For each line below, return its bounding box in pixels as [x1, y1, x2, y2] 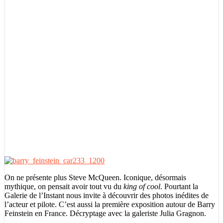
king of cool [123, 182, 160, 191]
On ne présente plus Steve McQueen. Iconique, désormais [4, 173, 186, 182]
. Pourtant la [160, 182, 198, 191]
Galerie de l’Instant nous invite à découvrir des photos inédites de [4, 191, 209, 200]
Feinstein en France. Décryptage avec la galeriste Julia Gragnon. [4, 209, 206, 218]
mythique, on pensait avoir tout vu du [4, 182, 123, 191]
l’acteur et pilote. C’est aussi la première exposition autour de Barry [4, 200, 215, 209]
